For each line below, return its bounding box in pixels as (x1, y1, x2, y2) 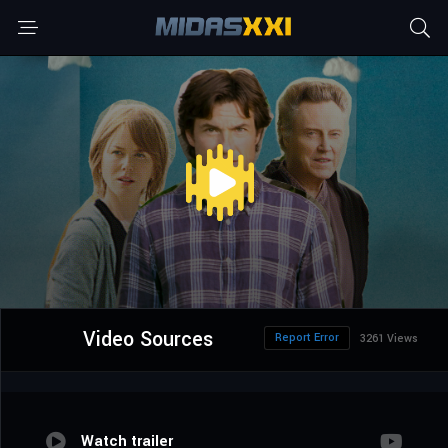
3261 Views (360, 331, 418, 347)
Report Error (275, 330, 339, 346)
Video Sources (82, 325, 213, 355)
